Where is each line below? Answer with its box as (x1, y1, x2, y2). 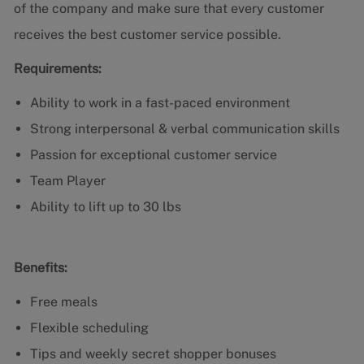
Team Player (29, 173, 106, 189)
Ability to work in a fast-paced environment (29, 95, 290, 111)
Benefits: (13, 260, 67, 276)
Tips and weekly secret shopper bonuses (29, 346, 279, 362)
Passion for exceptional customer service (29, 147, 277, 163)
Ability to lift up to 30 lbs (29, 199, 181, 215)
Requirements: (13, 61, 102, 77)
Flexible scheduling (29, 320, 149, 336)
